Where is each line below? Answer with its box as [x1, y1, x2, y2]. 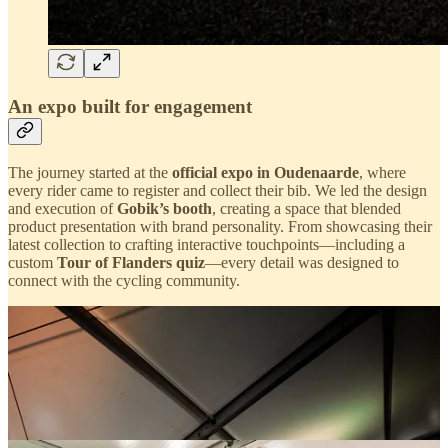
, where [359, 163, 406, 181]
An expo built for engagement [8, 96, 252, 118]
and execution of [8, 199, 117, 217]
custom [8, 253, 57, 271]
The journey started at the [8, 163, 172, 181]
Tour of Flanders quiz [57, 253, 205, 271]
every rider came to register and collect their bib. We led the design [8, 181, 427, 199]
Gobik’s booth [117, 199, 212, 217]
